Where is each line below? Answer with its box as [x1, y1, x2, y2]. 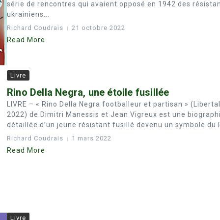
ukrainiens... [7, 10, 50, 18]
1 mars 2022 [72, 135, 111, 142]
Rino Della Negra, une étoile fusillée [7, 86, 169, 99]
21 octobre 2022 [72, 24, 125, 31]
